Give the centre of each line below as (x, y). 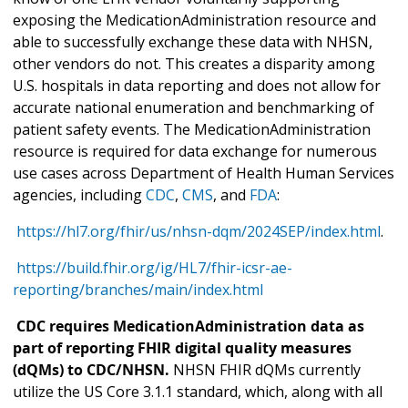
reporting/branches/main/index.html (138, 290)
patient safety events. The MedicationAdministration (192, 130)
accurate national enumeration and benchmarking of (194, 108)
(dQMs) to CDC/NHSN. (91, 370)
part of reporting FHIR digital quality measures (182, 348)
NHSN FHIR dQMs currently (265, 370)
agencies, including (79, 195)
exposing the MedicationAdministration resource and (194, 20)
